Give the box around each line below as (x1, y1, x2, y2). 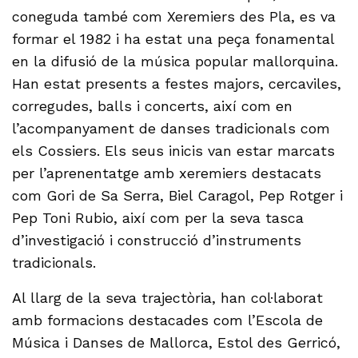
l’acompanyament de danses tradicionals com (12, 119, 331, 137)
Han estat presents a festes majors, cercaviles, (12, 74, 342, 92)
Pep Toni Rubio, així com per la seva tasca (12, 209, 304, 226)
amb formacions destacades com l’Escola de (12, 311, 324, 328)
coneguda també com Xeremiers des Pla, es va (12, 7, 336, 25)
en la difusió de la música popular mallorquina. (12, 52, 339, 70)
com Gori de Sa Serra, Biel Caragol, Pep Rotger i (12, 186, 344, 204)
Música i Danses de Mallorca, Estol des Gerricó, (12, 333, 341, 351)
